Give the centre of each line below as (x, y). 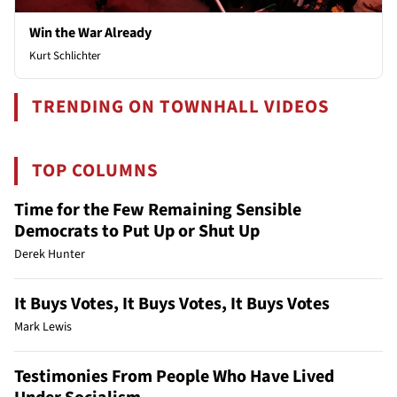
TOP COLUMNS (96, 170)
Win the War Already (90, 32)
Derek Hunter (50, 254)
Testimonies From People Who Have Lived (174, 376)
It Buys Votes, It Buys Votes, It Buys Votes (172, 304)
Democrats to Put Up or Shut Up (137, 231)
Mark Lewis (43, 327)
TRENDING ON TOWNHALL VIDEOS (181, 106)
